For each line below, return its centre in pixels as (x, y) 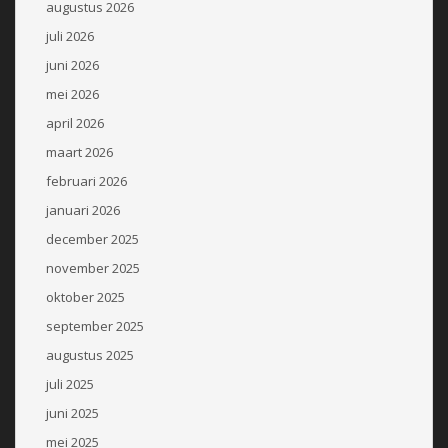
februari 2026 (86, 180)
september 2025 (95, 325)
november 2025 (93, 267)
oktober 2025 (85, 296)
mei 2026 (72, 93)
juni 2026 (72, 64)
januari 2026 (83, 209)
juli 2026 (70, 35)
